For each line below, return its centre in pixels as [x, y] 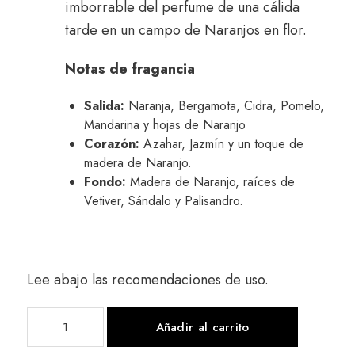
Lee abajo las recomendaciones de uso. [148, 280]
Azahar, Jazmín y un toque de [223, 144]
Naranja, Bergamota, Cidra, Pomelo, [226, 106]
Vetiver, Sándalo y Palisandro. [164, 201]
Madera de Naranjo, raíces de [212, 182]
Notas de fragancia [130, 69]
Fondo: [107, 182]
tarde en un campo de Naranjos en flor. [186, 31]
